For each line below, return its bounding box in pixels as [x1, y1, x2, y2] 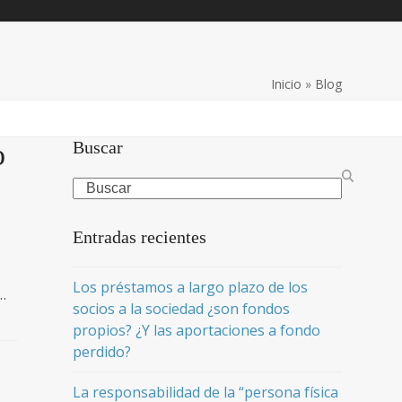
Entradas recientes [72, 227, 206, 247]
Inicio [270, 75, 301, 92]
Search [71, 177, 118, 197]
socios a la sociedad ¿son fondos [72, 299, 290, 319]
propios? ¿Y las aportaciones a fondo [72, 320, 320, 340]
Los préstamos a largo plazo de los [72, 277, 308, 297]
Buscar [72, 137, 123, 157]
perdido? [72, 342, 131, 362]
